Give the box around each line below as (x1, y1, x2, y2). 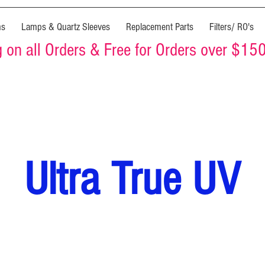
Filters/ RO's (209, 21, 254, 33)
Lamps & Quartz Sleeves (21, 21, 110, 33)
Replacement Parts (125, 21, 193, 33)
